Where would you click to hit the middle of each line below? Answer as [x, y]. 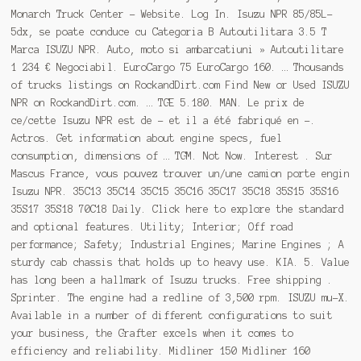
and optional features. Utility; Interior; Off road [152, 226]
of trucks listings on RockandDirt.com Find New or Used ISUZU [180, 85]
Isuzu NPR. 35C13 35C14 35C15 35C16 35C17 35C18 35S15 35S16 [174, 191]
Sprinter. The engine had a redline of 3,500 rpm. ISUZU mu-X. [180, 297]
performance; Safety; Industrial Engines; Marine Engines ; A [177, 244]
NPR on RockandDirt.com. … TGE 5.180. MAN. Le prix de [158, 102]
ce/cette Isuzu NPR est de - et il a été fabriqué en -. [163, 120]
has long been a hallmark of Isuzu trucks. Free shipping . [172, 280]
